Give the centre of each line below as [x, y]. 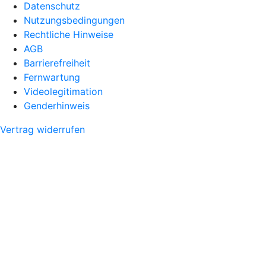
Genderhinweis [57, 105]
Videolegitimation [63, 91]
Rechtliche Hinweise [69, 34]
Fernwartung [52, 77]
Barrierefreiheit [57, 63]
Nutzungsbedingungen [74, 20]
